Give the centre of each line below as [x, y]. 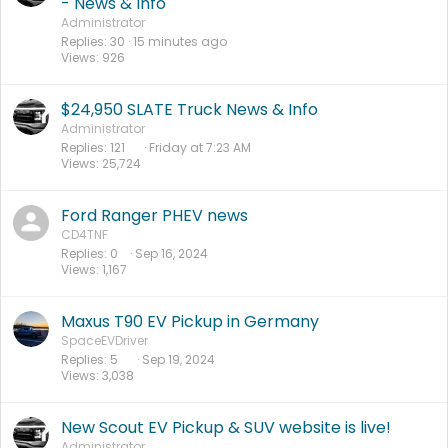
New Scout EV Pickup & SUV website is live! [226, 428]
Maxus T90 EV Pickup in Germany [190, 322]
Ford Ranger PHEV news [154, 216]
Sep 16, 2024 [171, 254]
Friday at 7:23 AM [200, 148]
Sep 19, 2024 [178, 360]
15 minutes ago [180, 42]
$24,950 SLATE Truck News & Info [189, 110]
